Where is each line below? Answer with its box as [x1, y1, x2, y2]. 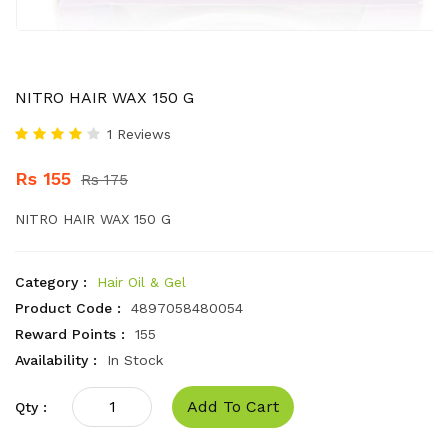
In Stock [107, 352, 163, 368]
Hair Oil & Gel [97, 274, 186, 290]
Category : [15, 274, 87, 290]
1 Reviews [107, 126, 171, 142]
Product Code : [15, 300, 121, 316]
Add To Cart [187, 397, 279, 416]
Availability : [15, 352, 97, 368]
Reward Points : [15, 326, 125, 342]
